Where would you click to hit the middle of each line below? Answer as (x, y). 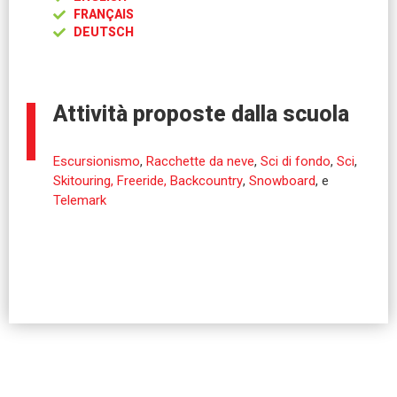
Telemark (80, 200)
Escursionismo (97, 161)
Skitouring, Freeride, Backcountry (148, 181)
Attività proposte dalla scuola (201, 114)
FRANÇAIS (103, 14)
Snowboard (282, 181)
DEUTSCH (103, 32)
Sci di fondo (296, 161)
